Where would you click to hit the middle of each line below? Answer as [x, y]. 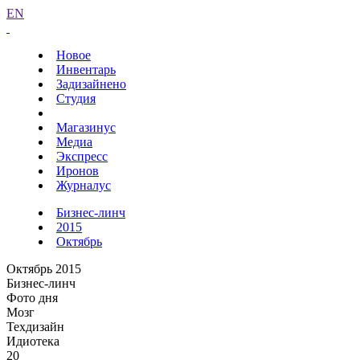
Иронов [78, 171]
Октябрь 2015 [44, 269]
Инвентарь [86, 70]
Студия [76, 98]
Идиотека [33, 341]
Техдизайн [35, 327]
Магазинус [86, 127]
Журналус [84, 185]
